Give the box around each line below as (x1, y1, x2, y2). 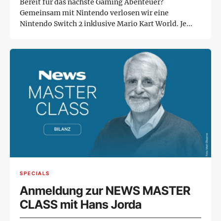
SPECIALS (20, 170, 50, 176)
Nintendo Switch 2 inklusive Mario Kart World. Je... (20, 19, 192, 28)
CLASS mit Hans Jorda (20, 197, 142, 212)
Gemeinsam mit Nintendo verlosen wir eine (20, 8, 169, 17)
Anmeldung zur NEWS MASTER (20, 184, 190, 198)
